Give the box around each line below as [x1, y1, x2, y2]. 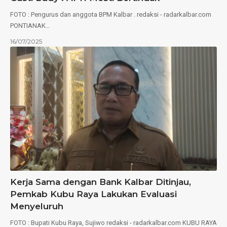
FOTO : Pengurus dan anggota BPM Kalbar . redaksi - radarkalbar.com [10, 11, 211, 19]
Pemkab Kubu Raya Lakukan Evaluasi [10, 188, 177, 199]
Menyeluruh [10, 201, 63, 211]
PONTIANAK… [10, 22, 50, 30]
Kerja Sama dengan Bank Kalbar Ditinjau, [10, 176, 191, 187]
